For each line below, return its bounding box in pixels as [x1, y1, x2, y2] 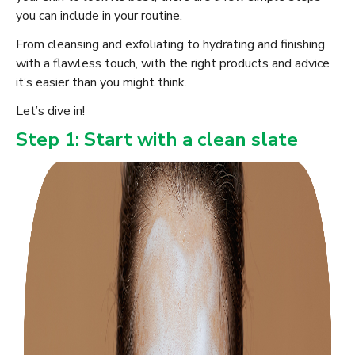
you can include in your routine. [16, 7, 182, 25]
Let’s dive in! [16, 102, 85, 120]
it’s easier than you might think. [16, 74, 187, 92]
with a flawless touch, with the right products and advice [16, 55, 330, 73]
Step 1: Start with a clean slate [16, 127, 298, 153]
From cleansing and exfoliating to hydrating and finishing [16, 36, 325, 54]
